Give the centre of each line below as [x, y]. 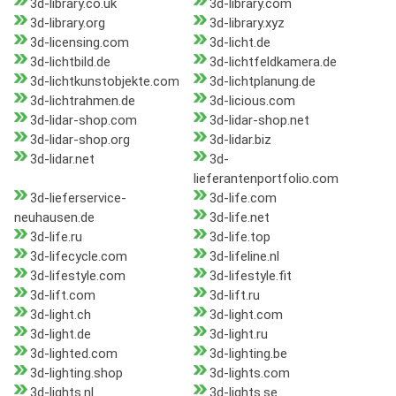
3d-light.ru [238, 335]
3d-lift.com [63, 296]
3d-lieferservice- [78, 198]
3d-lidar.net [62, 160]
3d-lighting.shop [76, 373]
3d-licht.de [240, 43]
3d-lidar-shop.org [80, 140]
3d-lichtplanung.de [262, 82]
